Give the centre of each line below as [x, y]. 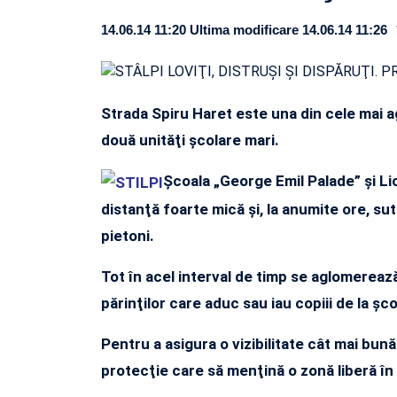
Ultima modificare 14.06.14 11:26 [288, 30]
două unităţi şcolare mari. [190, 140]
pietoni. [128, 235]
